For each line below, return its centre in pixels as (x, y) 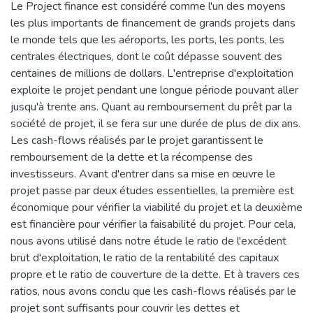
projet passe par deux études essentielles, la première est (152, 190)
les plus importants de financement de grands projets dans (153, 23)
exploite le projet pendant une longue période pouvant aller (154, 90)
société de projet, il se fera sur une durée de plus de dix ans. (155, 123)
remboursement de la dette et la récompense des (132, 157)
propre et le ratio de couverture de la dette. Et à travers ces (155, 274)
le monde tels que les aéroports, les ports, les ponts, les (147, 39)
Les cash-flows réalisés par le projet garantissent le (137, 140)
